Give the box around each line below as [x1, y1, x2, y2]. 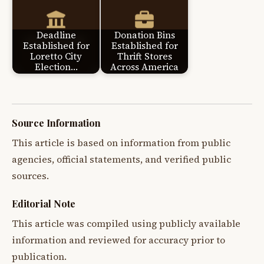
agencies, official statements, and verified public [12, 153, 231, 166]
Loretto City [30, 50, 82, 63]
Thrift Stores [117, 50, 172, 63]
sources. [12, 169, 49, 182]
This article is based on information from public [12, 136, 230, 149]
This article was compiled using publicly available [12, 217, 240, 230]
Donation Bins [114, 29, 175, 42]
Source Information [12, 116, 101, 129]
